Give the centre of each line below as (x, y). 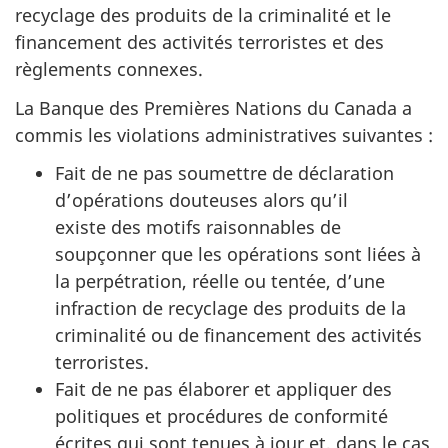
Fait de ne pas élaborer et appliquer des (223, 389)
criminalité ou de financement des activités (238, 335)
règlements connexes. (109, 69)
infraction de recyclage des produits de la (230, 308)
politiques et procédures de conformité (221, 416)
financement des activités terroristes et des (199, 42)
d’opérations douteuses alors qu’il (201, 200)
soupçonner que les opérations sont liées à (238, 254)
